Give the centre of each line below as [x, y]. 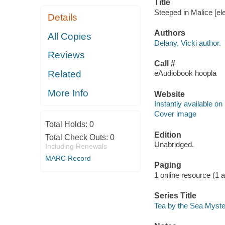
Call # [164, 63]
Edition [167, 135]
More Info [68, 93]
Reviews [67, 55]
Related [65, 74]
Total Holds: [67, 124]
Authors [170, 33]
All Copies [70, 36]
